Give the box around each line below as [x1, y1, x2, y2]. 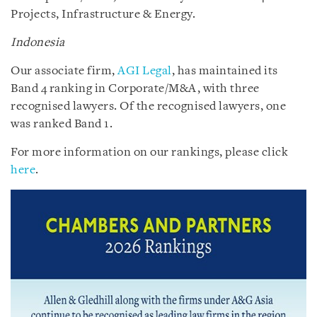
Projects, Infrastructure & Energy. [11, 8, 195, 21]
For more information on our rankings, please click [11, 146, 288, 158]
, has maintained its [171, 64, 278, 77]
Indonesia [11, 36, 65, 49]
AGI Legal [117, 64, 172, 77]
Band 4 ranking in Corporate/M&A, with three [11, 82, 260, 95]
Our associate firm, [11, 64, 117, 77]
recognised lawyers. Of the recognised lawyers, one [11, 100, 286, 113]
